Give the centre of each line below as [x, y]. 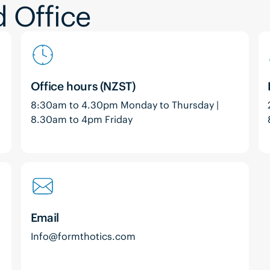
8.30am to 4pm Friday [81, 120]
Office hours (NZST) [83, 86]
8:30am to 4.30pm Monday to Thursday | [124, 105]
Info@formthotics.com [83, 237]
